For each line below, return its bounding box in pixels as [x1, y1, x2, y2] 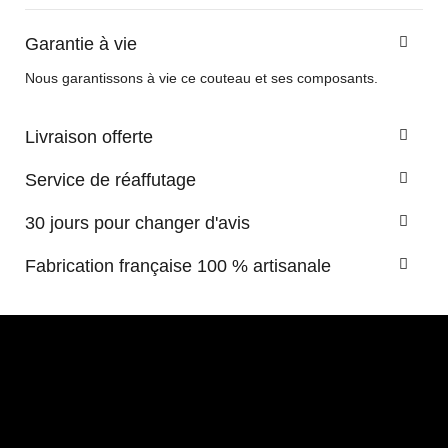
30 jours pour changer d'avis [25, 213, 250, 234]
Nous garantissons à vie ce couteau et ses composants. [25, 70, 378, 87]
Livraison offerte [25, 127, 153, 148]
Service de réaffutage [25, 170, 196, 191]
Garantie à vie [25, 34, 137, 55]
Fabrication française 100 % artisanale [25, 256, 331, 277]
